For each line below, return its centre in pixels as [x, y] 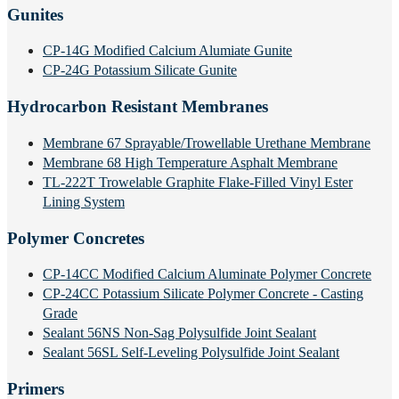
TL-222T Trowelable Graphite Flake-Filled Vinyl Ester [198, 182]
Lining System [84, 201]
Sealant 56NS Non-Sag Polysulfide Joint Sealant [179, 333]
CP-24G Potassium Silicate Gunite [140, 70]
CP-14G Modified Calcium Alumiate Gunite [167, 51]
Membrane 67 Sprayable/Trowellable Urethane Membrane [207, 142]
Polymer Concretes [76, 238]
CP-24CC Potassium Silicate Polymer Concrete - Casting [203, 294]
